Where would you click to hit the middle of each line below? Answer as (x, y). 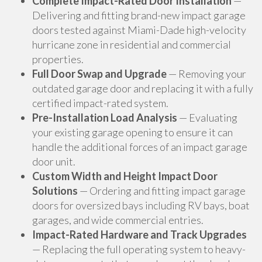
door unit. (54, 161)
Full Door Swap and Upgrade (99, 74)
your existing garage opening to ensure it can (132, 132)
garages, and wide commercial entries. (118, 220)
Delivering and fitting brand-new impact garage (139, 15)
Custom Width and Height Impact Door (125, 176)
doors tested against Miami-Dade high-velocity (139, 30)
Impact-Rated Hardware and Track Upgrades (139, 235)
